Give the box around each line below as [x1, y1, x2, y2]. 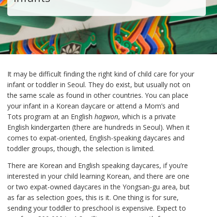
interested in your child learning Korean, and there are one [7, 171, 189, 181]
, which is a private [118, 112, 176, 121]
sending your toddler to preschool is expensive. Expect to [7, 203, 186, 213]
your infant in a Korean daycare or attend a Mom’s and [7, 101, 179, 110]
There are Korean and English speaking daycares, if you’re [7, 160, 188, 170]
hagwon [94, 112, 118, 121]
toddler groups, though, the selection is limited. [7, 144, 155, 153]
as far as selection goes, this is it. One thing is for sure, [7, 192, 179, 202]
